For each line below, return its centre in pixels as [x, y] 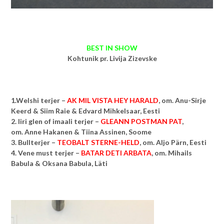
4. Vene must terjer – [46, 152]
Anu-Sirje [190, 100]
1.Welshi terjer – [39, 100]
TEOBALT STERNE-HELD [98, 142]
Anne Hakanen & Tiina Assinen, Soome [88, 131]
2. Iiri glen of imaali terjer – [56, 121]
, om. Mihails [172, 152]
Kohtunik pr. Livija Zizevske [112, 58]
